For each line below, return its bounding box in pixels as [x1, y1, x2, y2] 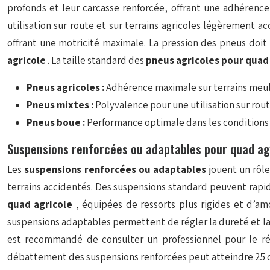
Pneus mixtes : [27, 98, 95, 111]
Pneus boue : [27, 116, 87, 129]
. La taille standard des [48, 54, 146, 67]
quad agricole [7, 198, 76, 211]
